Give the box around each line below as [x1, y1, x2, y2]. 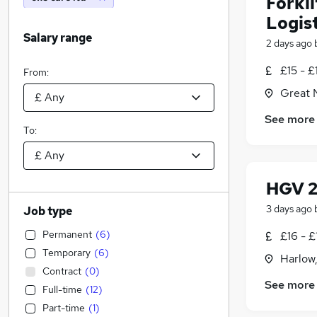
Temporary [42, 246, 91, 259]
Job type [23, 204, 72, 219]
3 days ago [266, 202, 312, 216]
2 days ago [266, 37, 312, 50]
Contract [42, 265, 81, 277]
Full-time [42, 283, 82, 296]
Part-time [42, 301, 85, 314]
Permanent [42, 228, 92, 241]
